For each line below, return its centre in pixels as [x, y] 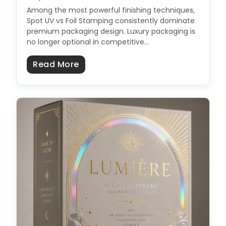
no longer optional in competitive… [88, 42]
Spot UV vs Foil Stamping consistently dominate [111, 20]
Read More [56, 64]
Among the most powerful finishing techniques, [111, 10]
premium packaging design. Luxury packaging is [111, 31]
